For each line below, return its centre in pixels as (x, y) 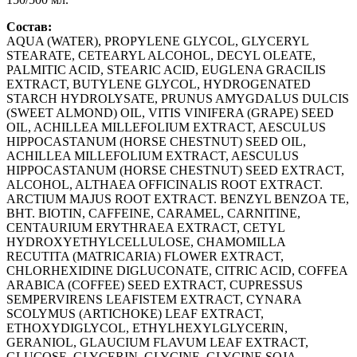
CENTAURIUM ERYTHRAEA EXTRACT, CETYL (145, 227)
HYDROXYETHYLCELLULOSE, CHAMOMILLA (146, 241)
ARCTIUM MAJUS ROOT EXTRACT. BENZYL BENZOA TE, (178, 198)
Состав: (29, 26)
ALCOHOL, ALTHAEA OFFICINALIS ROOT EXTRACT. (165, 184)
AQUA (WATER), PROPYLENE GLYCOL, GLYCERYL (157, 41)
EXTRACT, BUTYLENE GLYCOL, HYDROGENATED (159, 84)
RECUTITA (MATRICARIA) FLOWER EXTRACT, (145, 256)
